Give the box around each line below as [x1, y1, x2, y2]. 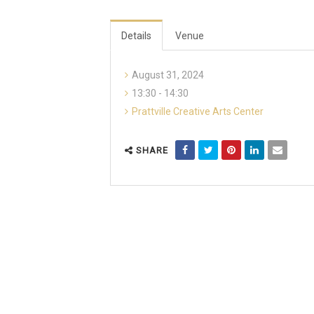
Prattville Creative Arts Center [132, 106, 264, 118]
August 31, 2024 [132, 69, 204, 81]
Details [121, 30, 151, 42]
